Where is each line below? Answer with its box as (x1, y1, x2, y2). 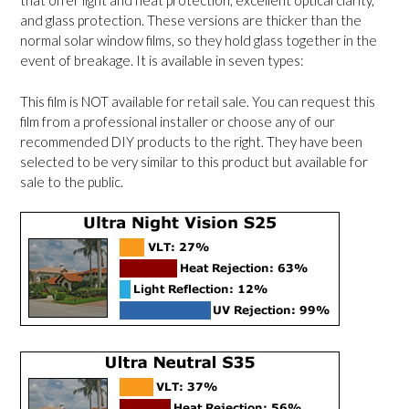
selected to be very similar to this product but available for (20, 152, 368, 170)
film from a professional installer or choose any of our (20, 112, 335, 130)
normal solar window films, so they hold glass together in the (20, 32, 377, 48)
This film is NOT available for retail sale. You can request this (20, 92, 375, 110)
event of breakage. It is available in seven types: (20, 52, 304, 68)
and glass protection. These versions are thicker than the (20, 12, 362, 28)
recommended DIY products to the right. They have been (20, 132, 362, 150)
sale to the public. (20, 173, 123, 190)
